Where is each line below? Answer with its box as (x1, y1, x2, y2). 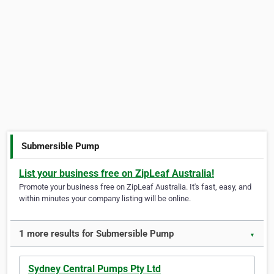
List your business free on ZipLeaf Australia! (19, 168, 214, 180)
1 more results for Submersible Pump (19, 228, 174, 240)
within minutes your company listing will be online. (19, 194, 191, 204)
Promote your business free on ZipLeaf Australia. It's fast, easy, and (19, 182, 251, 192)
